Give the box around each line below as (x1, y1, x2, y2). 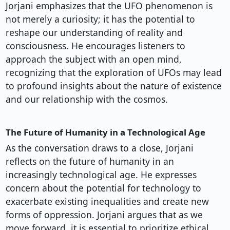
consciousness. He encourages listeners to (5, 40, 185, 52)
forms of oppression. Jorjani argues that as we (5, 208, 203, 221)
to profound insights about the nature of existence (5, 80, 222, 92)
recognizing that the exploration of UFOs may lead (5, 66, 222, 79)
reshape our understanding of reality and (5, 26, 183, 39)
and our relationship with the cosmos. (5, 93, 168, 106)
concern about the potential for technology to (5, 182, 201, 195)
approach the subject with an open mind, (5, 53, 182, 66)
